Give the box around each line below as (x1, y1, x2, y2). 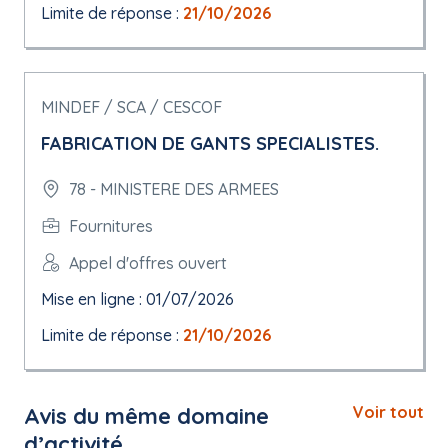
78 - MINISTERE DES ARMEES (69, 179, 279, 199)
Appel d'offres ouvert (69, 252, 227, 273)
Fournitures (69, 215, 153, 236)
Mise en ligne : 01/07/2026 (41, 289, 234, 309)
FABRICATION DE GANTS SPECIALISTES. (41, 132, 379, 155)
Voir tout (353, 402, 424, 422)
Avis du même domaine (24, 402, 269, 430)
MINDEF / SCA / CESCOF (41, 97, 222, 117)
